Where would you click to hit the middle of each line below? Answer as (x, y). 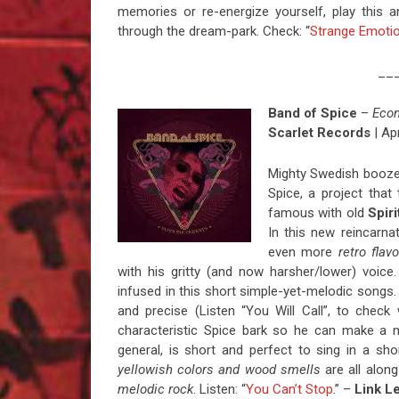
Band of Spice (312, 114)
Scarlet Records (319, 133)
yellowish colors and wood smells (219, 370)
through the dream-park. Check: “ (214, 32)
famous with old (318, 213)
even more (303, 252)
